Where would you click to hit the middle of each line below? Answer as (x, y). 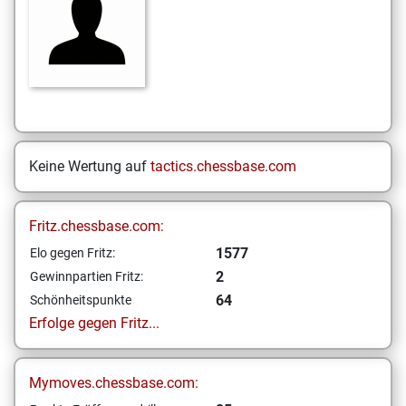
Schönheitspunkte (81, 300)
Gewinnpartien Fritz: (87, 276)
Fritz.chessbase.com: (97, 226)
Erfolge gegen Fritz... (94, 323)
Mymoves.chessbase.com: (114, 383)
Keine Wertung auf (90, 166)
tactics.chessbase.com (223, 166)
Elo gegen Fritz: (72, 253)
